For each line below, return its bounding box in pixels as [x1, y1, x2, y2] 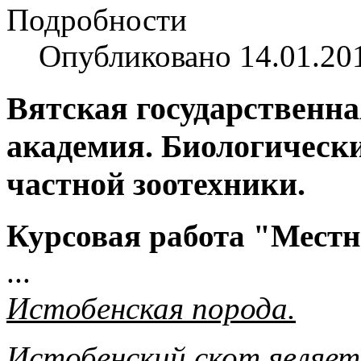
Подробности [6, 2, 187, 37]
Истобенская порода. [6, 291, 296, 326]
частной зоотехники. [6, 165, 305, 202]
